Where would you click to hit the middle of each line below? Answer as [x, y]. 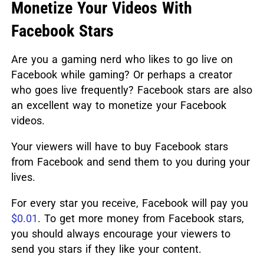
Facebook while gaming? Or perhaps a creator [121, 75]
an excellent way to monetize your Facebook [118, 105]
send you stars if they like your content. [106, 249]
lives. [23, 177]
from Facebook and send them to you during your [130, 162]
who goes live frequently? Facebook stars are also [131, 90]
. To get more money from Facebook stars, [141, 219]
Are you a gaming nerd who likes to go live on [122, 60]
